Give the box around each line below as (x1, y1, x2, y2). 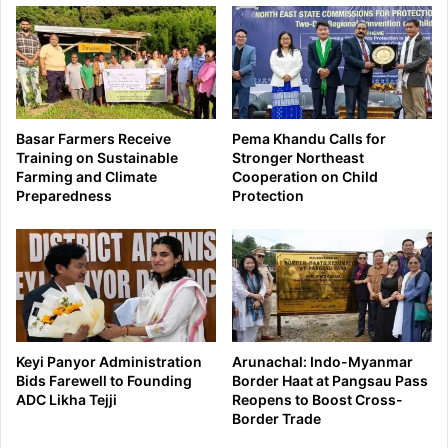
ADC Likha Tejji (16, 390, 117, 408)
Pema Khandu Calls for (232, 130, 386, 148)
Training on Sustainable (16, 149, 178, 167)
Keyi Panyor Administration (16, 352, 202, 370)
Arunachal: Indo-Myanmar (232, 352, 413, 370)
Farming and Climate (16, 168, 157, 186)
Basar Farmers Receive (16, 130, 171, 148)
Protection (232, 187, 304, 205)
